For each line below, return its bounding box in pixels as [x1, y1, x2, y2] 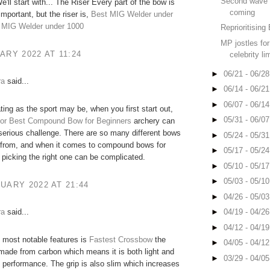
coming [230, 7, 256, 17]
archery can [131, 116, 175, 126]
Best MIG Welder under [91, 10, 173, 19]
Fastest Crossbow [89, 235, 152, 245]
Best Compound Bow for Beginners [9, 116, 131, 126]
